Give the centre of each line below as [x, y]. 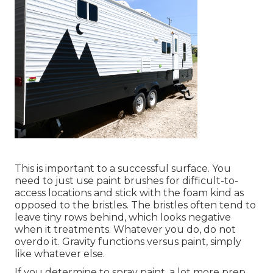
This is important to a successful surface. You [123, 169]
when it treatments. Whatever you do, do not [125, 230]
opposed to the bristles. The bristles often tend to [135, 205]
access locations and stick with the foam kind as [129, 193]
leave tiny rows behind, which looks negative [123, 218]
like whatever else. [60, 254]
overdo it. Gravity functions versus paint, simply [128, 242]
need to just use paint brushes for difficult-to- [126, 181]
